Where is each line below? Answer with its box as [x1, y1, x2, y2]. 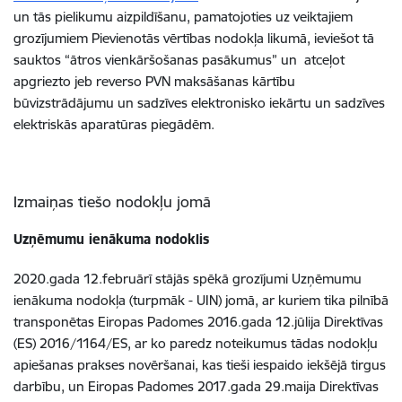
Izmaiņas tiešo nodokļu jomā [13, 192, 211, 211]
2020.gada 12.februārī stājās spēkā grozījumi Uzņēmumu [13, 270, 362, 287]
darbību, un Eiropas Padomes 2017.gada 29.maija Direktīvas [13, 378, 379, 395]
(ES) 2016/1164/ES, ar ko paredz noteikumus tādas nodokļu [13, 335, 378, 352]
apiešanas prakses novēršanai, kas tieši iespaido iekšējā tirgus [13, 356, 386, 373]
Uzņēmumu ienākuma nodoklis [13, 231, 209, 248]
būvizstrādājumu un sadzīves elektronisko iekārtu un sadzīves [13, 94, 385, 111]
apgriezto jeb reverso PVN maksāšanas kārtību [13, 73, 295, 90]
